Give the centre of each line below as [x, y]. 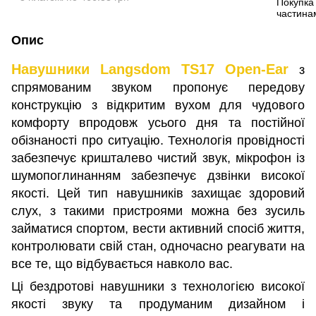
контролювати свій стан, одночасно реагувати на [158, 246]
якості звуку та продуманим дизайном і [158, 304]
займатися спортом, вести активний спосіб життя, [158, 229]
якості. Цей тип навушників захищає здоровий [158, 193]
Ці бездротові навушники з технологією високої [158, 286]
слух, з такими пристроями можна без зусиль [158, 211]
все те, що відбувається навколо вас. [124, 264]
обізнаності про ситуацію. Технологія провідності [158, 140]
